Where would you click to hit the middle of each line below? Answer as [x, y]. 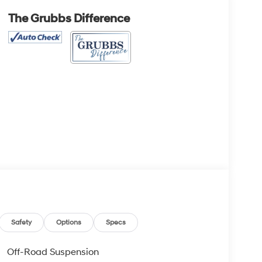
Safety [22, 222]
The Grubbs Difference [69, 18]
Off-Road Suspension [53, 252]
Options [69, 222]
